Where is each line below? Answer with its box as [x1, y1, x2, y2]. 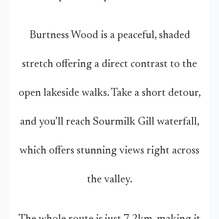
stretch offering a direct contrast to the [22, 59, 197, 70]
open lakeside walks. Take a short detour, [18, 88, 201, 99]
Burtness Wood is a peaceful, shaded [29, 30, 190, 41]
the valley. [87, 174, 132, 185]
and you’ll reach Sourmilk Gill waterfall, [20, 116, 199, 128]
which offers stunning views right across [20, 145, 199, 156]
